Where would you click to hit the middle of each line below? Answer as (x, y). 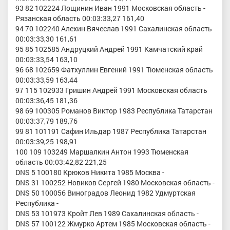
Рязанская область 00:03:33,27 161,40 (80, 18)
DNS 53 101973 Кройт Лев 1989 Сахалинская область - (107, 214)
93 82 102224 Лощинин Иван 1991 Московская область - (110, 8)
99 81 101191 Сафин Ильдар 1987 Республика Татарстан (111, 131)
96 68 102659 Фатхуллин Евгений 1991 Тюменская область (114, 70)
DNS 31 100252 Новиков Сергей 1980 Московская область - (115, 183)
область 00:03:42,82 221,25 (61, 162)
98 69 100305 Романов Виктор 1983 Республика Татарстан (114, 111)
